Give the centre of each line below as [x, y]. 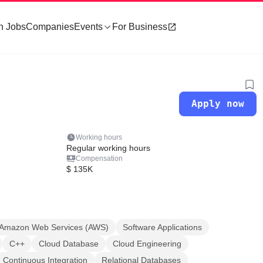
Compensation [99, 159]
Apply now [218, 104]
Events [88, 27]
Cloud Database [69, 244]
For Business [140, 27]
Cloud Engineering [147, 244]
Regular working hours [108, 148]
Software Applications [162, 227]
